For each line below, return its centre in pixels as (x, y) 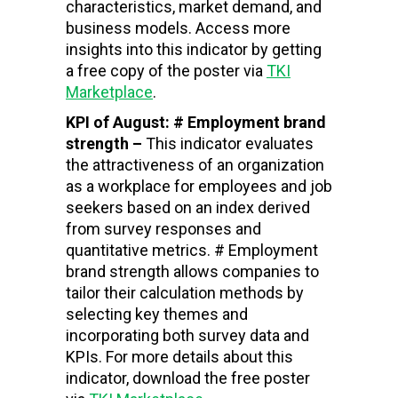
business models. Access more (178, 28)
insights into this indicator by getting (194, 49)
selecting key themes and (157, 314)
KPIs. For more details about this (179, 356)
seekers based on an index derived (188, 207)
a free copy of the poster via (166, 70)
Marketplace (109, 92)
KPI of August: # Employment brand (196, 122)
